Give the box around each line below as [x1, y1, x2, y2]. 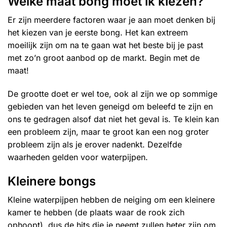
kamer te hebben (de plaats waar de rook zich [8, 207, 184, 217]
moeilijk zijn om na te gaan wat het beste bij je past [8, 40, 203, 51]
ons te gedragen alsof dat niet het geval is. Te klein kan [8, 114, 219, 125]
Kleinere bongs [8, 173, 96, 188]
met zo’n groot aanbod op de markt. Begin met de [8, 53, 200, 63]
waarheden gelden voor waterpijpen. [8, 152, 148, 163]
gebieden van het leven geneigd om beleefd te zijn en [8, 101, 213, 112]
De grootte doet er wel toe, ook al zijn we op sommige [8, 89, 217, 99]
